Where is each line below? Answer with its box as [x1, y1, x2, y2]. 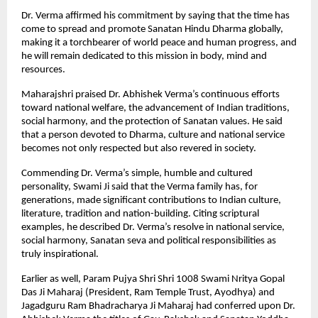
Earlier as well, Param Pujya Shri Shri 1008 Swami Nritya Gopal [21, 273, 285, 285]
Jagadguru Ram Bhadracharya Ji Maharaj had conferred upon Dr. [21, 300, 295, 312]
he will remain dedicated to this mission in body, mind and [21, 50, 267, 62]
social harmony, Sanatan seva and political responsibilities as [21, 235, 276, 246]
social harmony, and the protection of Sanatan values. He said [21, 116, 283, 127]
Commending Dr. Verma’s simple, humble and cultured [21, 168, 253, 179]
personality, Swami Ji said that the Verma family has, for [21, 181, 258, 192]
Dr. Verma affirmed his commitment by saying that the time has [21, 10, 290, 21]
